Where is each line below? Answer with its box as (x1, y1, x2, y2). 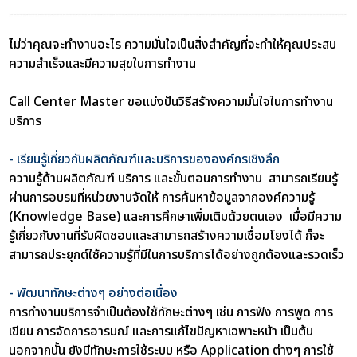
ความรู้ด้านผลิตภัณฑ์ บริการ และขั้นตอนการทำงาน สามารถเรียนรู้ (9, 168, 339, 188)
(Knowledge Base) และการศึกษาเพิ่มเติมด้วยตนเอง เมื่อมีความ (9, 206, 343, 226)
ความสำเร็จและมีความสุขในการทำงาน (9, 53, 203, 73)
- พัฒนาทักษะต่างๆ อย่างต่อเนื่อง (9, 283, 178, 303)
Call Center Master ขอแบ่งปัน (9, 92, 179, 112)
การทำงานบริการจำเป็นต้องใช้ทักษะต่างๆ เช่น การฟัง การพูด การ (9, 302, 334, 322)
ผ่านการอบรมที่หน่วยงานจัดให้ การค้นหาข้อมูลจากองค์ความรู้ (9, 187, 316, 207)
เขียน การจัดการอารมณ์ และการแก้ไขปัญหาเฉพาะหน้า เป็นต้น (9, 321, 317, 341)
